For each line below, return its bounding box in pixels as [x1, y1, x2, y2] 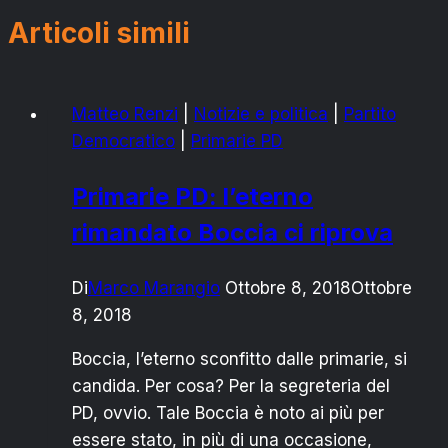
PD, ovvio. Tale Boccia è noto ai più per [72, 402, 384, 423]
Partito [344, 103, 396, 124]
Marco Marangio [88, 277, 220, 298]
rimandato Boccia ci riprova [72, 217, 393, 247]
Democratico [72, 130, 175, 151]
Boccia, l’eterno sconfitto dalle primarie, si [72, 348, 407, 369]
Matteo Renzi [72, 103, 178, 124]
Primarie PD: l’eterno [72, 181, 313, 211]
